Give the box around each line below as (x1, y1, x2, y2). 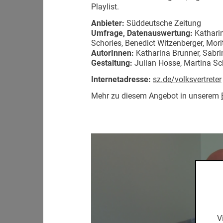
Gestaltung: (91, 58, 134, 68)
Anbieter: (91, 18, 124, 28)
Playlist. (91, 1, 119, 11)
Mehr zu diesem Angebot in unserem (91, 91, 221, 101)
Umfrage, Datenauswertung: (91, 28, 193, 38)
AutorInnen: (91, 48, 134, 58)
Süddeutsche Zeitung (124, 18, 201, 28)
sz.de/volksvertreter (153, 74, 222, 84)
